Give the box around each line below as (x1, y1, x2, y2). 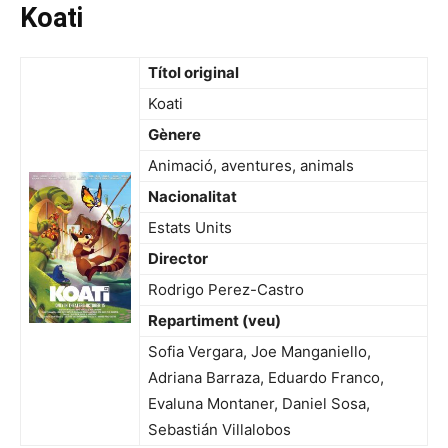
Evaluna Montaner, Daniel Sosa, (148, 394, 370, 414)
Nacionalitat (148, 187, 237, 207)
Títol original (148, 63, 239, 83)
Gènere (148, 125, 201, 145)
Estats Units (148, 218, 232, 238)
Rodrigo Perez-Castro (148, 280, 304, 300)
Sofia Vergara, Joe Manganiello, (148, 342, 371, 362)
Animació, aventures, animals (148, 156, 354, 176)
